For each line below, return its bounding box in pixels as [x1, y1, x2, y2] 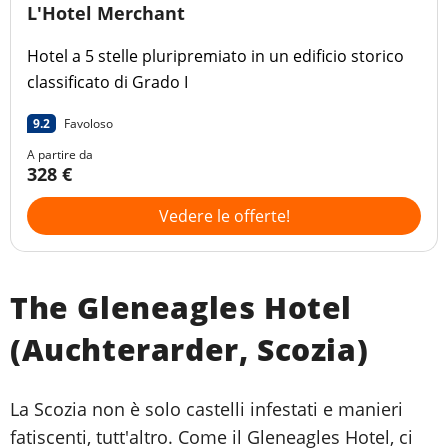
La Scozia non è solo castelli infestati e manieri [10, 397, 403, 422]
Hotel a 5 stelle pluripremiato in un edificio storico [27, 45, 404, 68]
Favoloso [64, 115, 113, 133]
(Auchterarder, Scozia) [10, 329, 369, 371]
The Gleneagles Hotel [10, 287, 353, 329]
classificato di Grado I [27, 71, 188, 94]
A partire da [27, 146, 93, 164]
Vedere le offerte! [158, 205, 290, 228]
